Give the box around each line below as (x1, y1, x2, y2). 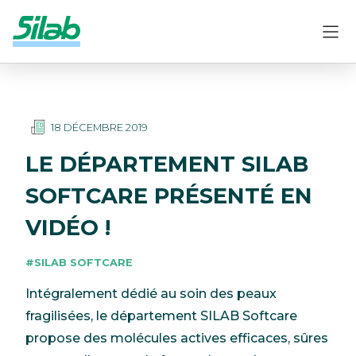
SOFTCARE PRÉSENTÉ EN (25, 182, 312, 209)
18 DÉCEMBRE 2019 (51, 121, 148, 133)
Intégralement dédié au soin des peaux (25, 285, 277, 301)
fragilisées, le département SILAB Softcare (25, 308, 297, 323)
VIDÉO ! (25, 214, 110, 241)
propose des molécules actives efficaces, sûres (25, 330, 328, 346)
